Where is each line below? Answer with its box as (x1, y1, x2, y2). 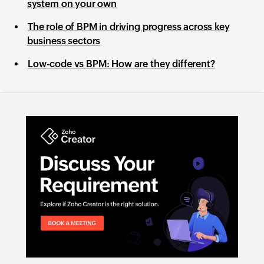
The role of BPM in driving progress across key (28, 21, 230, 32)
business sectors (27, 35, 101, 47)
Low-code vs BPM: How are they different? (28, 58, 215, 70)
